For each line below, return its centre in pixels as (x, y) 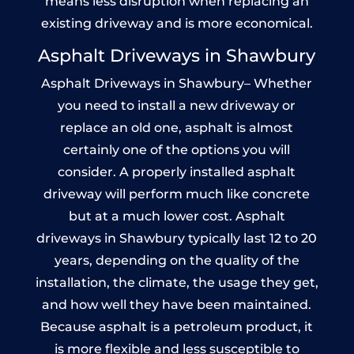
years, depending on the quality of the (177, 260)
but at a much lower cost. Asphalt (177, 216)
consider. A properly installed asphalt (177, 171)
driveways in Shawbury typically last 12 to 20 (177, 238)
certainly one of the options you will (177, 149)
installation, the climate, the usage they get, (177, 282)
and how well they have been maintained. (177, 304)
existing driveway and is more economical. (177, 23)
